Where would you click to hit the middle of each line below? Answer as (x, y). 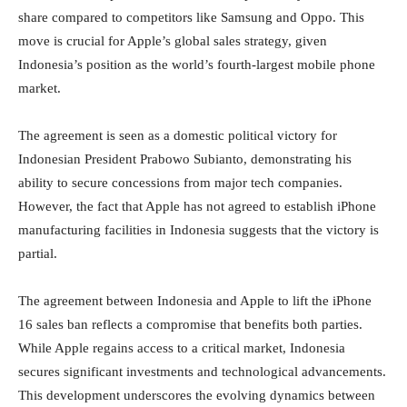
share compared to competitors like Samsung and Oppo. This (191, 17)
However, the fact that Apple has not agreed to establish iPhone (197, 206)
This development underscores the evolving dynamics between (197, 395)
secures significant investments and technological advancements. (202, 371)
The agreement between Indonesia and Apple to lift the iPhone (195, 300)
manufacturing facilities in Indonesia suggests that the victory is (199, 229)
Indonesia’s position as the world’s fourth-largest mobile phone (197, 64)
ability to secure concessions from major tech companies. (180, 182)
